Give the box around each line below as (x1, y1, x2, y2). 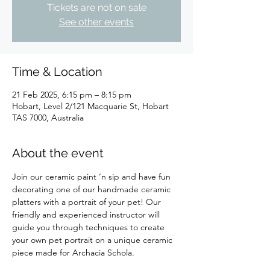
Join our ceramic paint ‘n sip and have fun (12, 171, 173, 183)
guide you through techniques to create (12, 222, 167, 233)
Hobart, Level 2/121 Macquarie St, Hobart (12, 101, 169, 112)
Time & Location (12, 64, 102, 80)
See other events (59, 16, 134, 28)
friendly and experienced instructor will (12, 209, 162, 221)
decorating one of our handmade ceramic (12, 184, 173, 195)
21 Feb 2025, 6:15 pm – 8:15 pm (12, 89, 131, 101)
